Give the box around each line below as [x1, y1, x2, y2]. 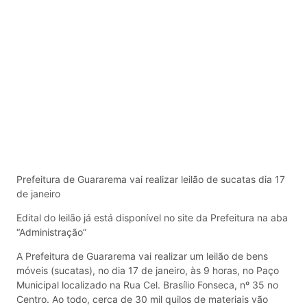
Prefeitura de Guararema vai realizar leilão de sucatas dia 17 [16, 173, 285, 185]
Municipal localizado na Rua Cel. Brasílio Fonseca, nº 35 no [16, 279, 278, 291]
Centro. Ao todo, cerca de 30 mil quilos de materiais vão [16, 293, 268, 306]
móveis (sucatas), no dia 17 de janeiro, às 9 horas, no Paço [16, 265, 279, 277]
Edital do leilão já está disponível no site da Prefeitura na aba [16, 212, 288, 224]
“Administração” [16, 226, 86, 238]
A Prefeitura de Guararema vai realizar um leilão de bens [16, 250, 268, 262]
